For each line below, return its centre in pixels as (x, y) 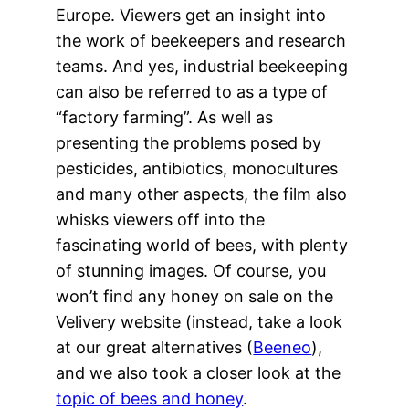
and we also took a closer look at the (199, 372)
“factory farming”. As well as (165, 117)
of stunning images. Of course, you (191, 270)
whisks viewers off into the (161, 219)
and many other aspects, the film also (202, 194)
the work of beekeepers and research (201, 40)
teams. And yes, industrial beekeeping (202, 66)
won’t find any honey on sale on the (195, 296)
